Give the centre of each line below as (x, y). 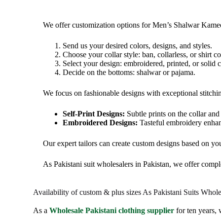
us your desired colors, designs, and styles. (146, 46)
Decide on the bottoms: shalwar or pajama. (129, 72)
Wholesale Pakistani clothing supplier (112, 210)
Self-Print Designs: (94, 114)
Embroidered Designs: (100, 123)
